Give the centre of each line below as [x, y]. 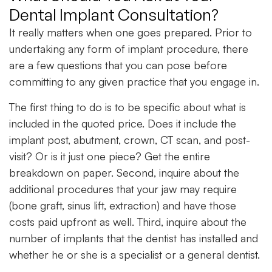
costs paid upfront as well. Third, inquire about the [128, 221]
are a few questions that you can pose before [118, 65]
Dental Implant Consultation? [114, 15]
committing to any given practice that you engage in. [134, 82]
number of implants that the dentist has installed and [134, 238]
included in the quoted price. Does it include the [123, 123]
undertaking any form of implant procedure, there [129, 49]
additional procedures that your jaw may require [123, 189]
